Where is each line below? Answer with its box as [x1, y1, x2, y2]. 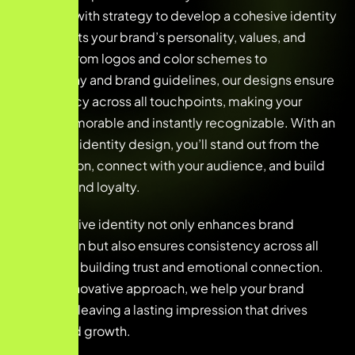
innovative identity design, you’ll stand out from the [16, 135, 319, 152]
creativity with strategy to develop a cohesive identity [16, 6, 337, 24]
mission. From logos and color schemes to [16, 49, 267, 67]
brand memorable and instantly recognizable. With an [16, 113, 335, 131]
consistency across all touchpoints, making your [16, 92, 302, 109]
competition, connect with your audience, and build [16, 156, 325, 174]
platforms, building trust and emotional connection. [16, 258, 323, 275]
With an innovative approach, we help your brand [16, 279, 304, 296]
